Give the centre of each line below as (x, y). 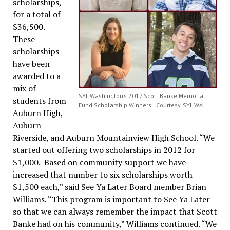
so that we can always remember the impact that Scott (115, 211)
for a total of (36, 14)
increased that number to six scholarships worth (102, 174)
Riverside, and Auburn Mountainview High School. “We (113, 137)
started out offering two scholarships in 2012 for (104, 150)
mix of (24, 88)
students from (39, 100)
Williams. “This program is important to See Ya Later (111, 199)
